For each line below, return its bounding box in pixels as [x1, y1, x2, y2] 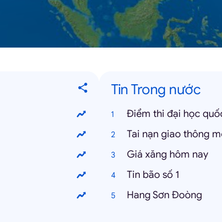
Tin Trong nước [111, 81, 200, 98]
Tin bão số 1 [127, 168, 179, 181]
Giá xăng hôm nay [127, 148, 208, 161]
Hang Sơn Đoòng [127, 189, 202, 201]
